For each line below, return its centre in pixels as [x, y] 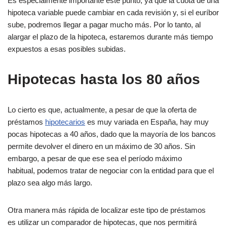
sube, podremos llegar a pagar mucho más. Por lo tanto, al [104, 25]
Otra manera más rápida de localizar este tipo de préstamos [107, 210]
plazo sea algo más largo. [50, 183]
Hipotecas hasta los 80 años [104, 79]
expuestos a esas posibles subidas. [67, 49]
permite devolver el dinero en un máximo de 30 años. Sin [101, 146]
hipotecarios [65, 122]
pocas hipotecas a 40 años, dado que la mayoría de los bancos [112, 134]
